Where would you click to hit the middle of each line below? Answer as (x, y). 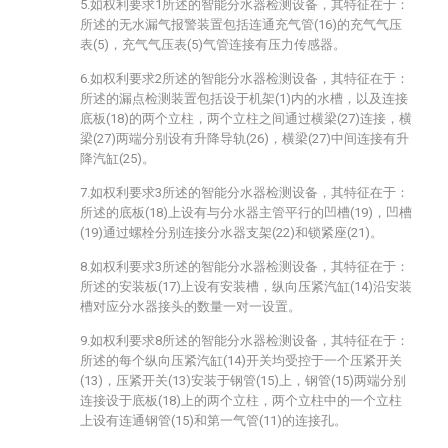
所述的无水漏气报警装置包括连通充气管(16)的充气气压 (241, 24)
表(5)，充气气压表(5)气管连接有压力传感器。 (213, 44)
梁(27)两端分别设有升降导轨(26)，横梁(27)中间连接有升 (244, 138)
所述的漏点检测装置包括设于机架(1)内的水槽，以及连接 (244, 98)
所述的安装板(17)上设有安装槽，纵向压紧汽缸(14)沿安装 (246, 286)
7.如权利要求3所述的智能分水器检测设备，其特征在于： (244, 192)
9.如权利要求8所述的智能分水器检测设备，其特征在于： (244, 340)
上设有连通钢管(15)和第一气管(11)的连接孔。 (213, 420)
